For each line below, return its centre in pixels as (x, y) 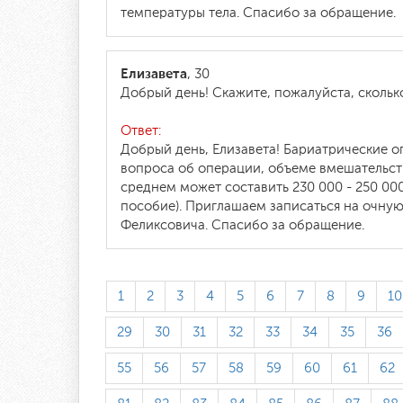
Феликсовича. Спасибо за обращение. (242, 225)
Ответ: (141, 131)
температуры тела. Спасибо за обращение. (258, 13)
